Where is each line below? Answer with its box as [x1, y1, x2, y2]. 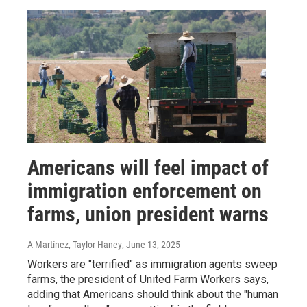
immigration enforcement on [27, 179, 262, 203]
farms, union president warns [27, 202, 269, 226]
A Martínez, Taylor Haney [27, 239, 122, 250]
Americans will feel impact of [27, 156, 269, 180]
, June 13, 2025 [122, 239, 180, 250]
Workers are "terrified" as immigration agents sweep [27, 258, 278, 271]
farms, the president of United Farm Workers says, [27, 273, 269, 286]
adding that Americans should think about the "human [27, 288, 278, 301]
